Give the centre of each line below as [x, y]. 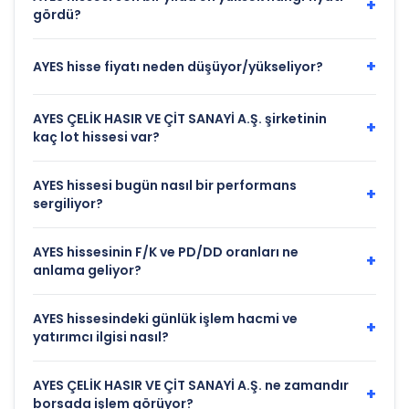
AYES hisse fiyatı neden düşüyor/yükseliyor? [178, 67]
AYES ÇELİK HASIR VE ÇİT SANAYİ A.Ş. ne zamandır [191, 386]
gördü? [57, 15]
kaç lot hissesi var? [96, 137]
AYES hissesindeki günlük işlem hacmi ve [165, 319]
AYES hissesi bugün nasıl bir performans [165, 186]
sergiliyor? [68, 204]
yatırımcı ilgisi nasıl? [101, 337]
